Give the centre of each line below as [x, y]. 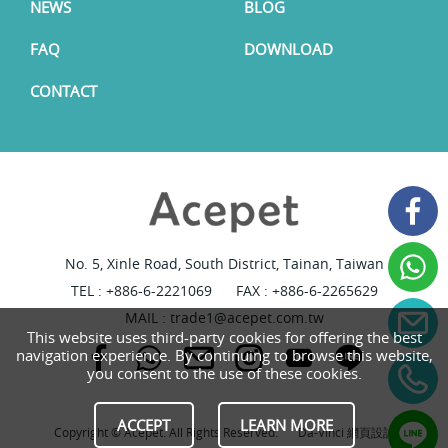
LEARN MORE [286, 425]
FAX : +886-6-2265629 [306, 290]
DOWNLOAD [288, 49]
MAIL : [147, 317]
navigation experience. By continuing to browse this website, [224, 355]
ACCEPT [143, 425]
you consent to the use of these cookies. [224, 373]
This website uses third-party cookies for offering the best [224, 337]
